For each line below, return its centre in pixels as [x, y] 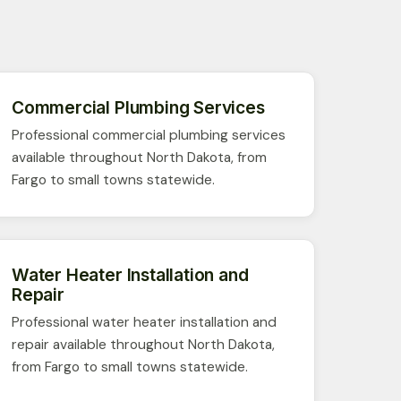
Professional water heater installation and [144, 322]
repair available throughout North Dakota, [143, 344]
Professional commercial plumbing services [149, 135]
